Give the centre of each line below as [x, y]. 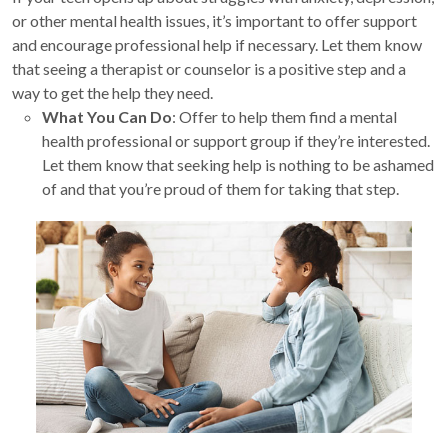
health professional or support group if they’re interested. [236, 141]
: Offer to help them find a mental [284, 117]
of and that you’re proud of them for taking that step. [220, 189]
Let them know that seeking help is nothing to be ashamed [238, 165]
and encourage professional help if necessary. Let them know [217, 45]
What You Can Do [107, 117]
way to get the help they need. [112, 93]
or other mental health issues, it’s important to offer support [214, 21]
